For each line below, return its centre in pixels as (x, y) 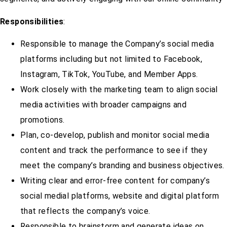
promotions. (43, 120)
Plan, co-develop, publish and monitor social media (115, 135)
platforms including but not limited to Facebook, (111, 59)
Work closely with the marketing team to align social (119, 90)
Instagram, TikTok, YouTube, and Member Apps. (109, 74)
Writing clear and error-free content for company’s (115, 181)
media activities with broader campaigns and (104, 105)
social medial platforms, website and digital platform (120, 196)
